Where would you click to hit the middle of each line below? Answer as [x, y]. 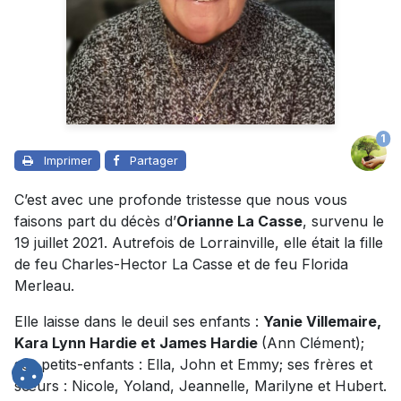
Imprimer [68, 160]
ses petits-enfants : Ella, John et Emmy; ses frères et [193, 364]
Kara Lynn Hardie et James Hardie [138, 342]
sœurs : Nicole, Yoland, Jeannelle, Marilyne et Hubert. [200, 385]
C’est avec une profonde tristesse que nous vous [181, 199]
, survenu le [343, 221]
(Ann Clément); [313, 342]
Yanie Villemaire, [322, 321]
